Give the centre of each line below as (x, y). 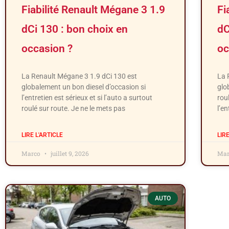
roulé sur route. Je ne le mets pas (73, 108)
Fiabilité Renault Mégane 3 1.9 (93, 9)
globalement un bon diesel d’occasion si (84, 87)
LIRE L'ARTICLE (42, 135)
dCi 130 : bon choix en (75, 29)
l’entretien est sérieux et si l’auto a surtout (87, 97)
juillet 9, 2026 (69, 153)
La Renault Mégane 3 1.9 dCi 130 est (79, 76)
